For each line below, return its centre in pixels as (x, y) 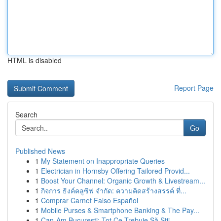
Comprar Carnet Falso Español (90, 200)
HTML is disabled (35, 60)
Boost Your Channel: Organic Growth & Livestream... (123, 181)
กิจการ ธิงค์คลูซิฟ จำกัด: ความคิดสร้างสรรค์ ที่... (114, 190)
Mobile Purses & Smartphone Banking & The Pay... (120, 210)
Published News (40, 151)
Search (26, 114)
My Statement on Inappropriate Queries (103, 161)
